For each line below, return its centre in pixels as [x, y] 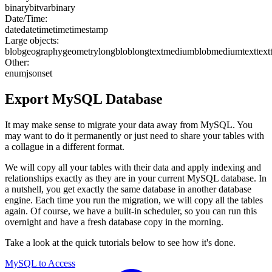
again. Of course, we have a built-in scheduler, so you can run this [131, 211]
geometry [80, 51]
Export [29, 99]
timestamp [89, 29]
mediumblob [187, 51]
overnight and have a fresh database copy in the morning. [114, 222]
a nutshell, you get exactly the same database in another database [128, 189]
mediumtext [234, 51]
